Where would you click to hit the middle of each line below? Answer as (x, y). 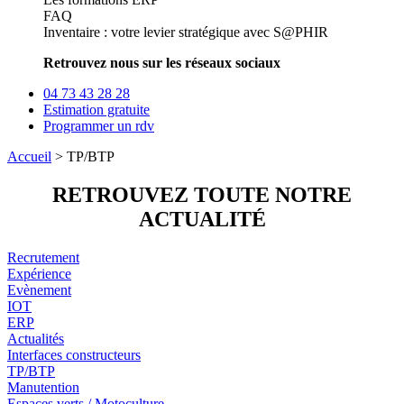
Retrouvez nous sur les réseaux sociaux (162, 63)
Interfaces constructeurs (74, 354)
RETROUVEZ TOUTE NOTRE (202, 194)
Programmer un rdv (99, 126)
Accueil (29, 156)
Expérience (39, 273)
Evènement (39, 289)
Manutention (43, 387)
